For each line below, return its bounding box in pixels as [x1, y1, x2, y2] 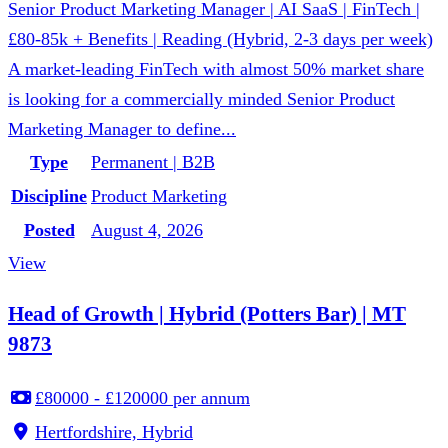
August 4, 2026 [91, 219, 203, 240]
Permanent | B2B [91, 151, 215, 172]
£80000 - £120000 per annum [35, 387, 250, 408]
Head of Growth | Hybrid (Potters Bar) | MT [8, 301, 406, 326]
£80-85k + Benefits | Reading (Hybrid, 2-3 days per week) [8, 28, 433, 49]
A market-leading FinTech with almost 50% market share [8, 58, 424, 79]
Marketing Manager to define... [8, 118, 236, 139]
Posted [23, 219, 75, 240]
